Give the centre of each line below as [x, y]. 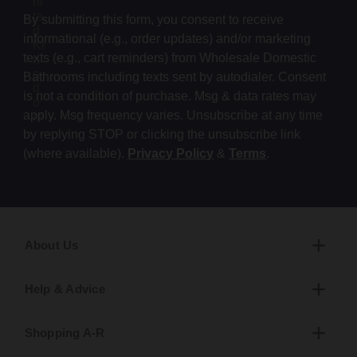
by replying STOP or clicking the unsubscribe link [162, 135]
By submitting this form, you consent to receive [154, 20]
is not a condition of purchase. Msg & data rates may [170, 96]
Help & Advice [65, 289]
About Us [51, 245]
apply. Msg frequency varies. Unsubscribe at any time [173, 116]
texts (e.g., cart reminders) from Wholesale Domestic [170, 58]
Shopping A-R [65, 333]
